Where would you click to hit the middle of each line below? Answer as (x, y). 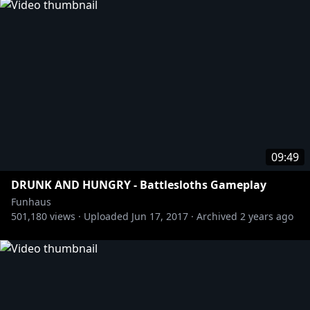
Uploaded (106, 216)
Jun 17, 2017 (160, 216)
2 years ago (267, 216)
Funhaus (31, 202)
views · (64, 216)
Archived (217, 216)
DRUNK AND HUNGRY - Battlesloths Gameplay (139, 185)
